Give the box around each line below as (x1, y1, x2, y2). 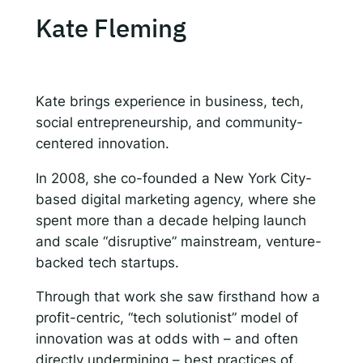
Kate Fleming (35, 11, 186, 45)
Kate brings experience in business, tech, (35, 92, 304, 109)
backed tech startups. (35, 254, 179, 271)
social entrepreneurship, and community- (35, 113, 303, 130)
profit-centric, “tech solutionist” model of (35, 310, 298, 327)
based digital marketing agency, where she (35, 190, 316, 207)
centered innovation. (35, 135, 169, 152)
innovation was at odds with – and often (35, 331, 298, 348)
